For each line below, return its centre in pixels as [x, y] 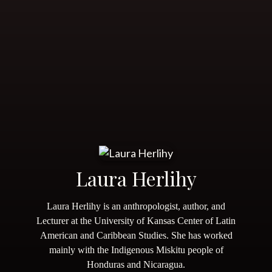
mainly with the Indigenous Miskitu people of [136, 250]
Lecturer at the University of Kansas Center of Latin [136, 221]
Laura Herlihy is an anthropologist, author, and [136, 206]
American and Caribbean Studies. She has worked [136, 235]
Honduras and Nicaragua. [136, 264]
